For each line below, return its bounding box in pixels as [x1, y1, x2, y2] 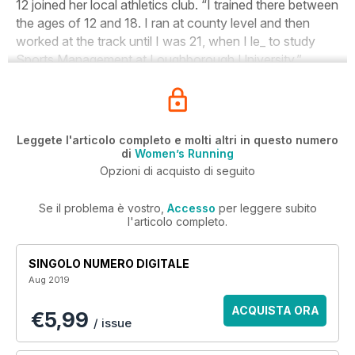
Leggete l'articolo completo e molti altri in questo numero [17, 133, 338, 147]
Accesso [166, 201, 216, 215]
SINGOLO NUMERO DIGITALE [29, 257, 189, 270]
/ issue [94, 315, 132, 330]
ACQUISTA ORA [231, 303, 319, 317]
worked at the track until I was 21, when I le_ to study [16, 33, 315, 49]
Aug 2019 [29, 274, 70, 285]
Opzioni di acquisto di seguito [100, 164, 255, 177]
